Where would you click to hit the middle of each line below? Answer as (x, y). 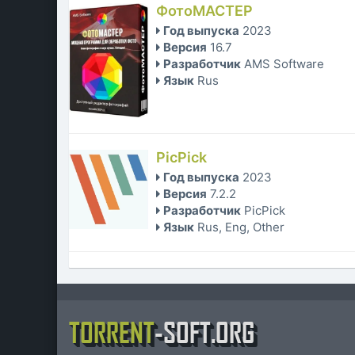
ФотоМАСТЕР (204, 11)
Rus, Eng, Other (241, 227)
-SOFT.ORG (204, 332)
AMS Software (284, 64)
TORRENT (112, 332)
